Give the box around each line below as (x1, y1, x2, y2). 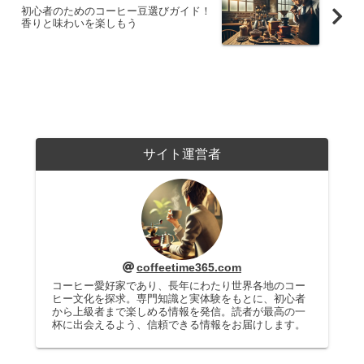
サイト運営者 (143, 147, 221, 162)
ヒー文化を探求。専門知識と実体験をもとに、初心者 (52, 292, 305, 305)
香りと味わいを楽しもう (21, 16, 137, 29)
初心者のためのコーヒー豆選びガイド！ (21, 4, 211, 17)
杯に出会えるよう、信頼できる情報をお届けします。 (52, 318, 305, 331)
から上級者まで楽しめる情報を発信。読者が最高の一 (52, 305, 305, 318)
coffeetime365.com (136, 261, 241, 275)
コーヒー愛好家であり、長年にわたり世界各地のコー (52, 279, 305, 292)
